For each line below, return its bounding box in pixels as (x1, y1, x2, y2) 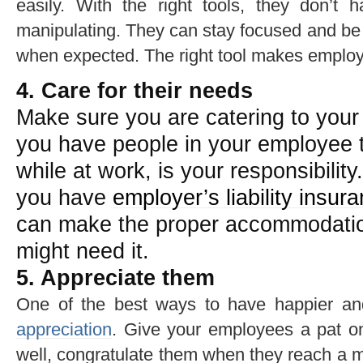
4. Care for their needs (16, 78, 253, 103)
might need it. (16, 238, 149, 263)
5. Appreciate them (16, 265, 215, 290)
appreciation (16, 318, 112, 340)
